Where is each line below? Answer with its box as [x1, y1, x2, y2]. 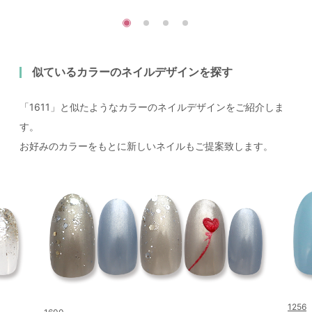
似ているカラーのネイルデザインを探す [32, 65, 233, 79]
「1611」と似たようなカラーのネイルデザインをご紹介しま [19, 101, 284, 114]
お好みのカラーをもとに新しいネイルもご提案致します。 [19, 140, 273, 153]
